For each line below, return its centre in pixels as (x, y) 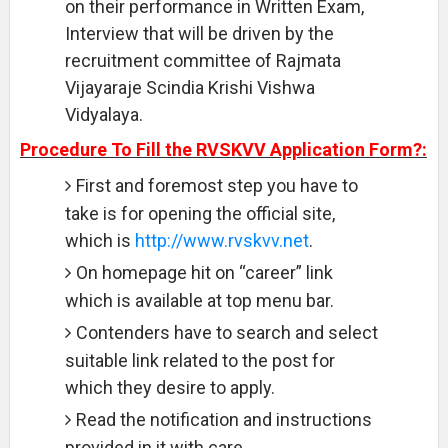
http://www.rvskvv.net (221, 240)
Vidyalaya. (103, 114)
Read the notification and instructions (223, 419)
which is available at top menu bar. (199, 300)
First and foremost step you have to (216, 185)
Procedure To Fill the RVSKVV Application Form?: (223, 149)
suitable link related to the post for (199, 360)
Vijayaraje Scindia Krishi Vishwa (189, 87)
